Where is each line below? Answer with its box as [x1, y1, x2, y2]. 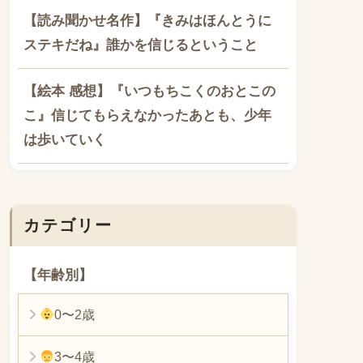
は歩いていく [23, 132, 106, 148]
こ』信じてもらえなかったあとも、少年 [23, 108, 271, 124]
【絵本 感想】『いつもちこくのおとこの [23, 83, 275, 100]
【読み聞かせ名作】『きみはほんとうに [23, 13, 271, 29]
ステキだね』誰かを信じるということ [23, 37, 258, 53]
